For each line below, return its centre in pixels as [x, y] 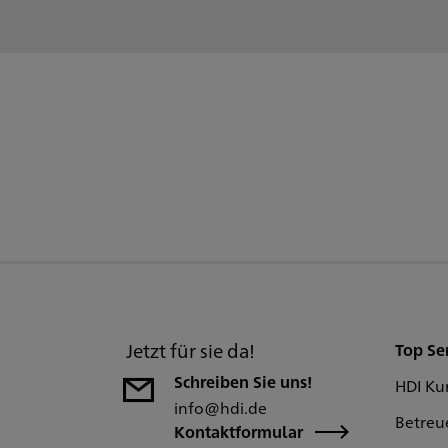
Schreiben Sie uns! [243, 381]
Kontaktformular [238, 431]
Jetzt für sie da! [190, 350]
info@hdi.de [220, 407]
